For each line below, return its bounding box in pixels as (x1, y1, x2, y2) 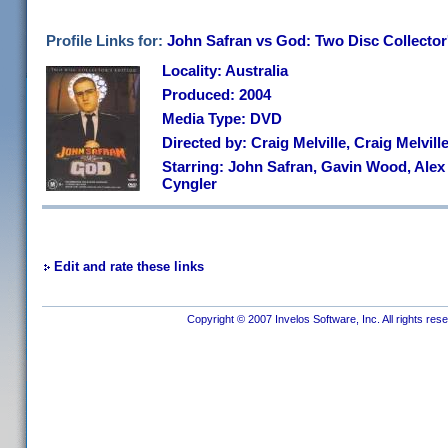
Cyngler (162, 175, 217, 192)
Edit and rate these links (54, 259, 204, 274)
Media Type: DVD (162, 110, 282, 127)
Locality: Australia (162, 62, 288, 79)
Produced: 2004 (162, 86, 271, 103)
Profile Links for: (46, 32, 167, 49)
